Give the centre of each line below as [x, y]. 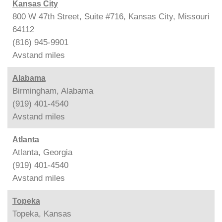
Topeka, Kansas [42, 214]
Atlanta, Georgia [42, 152]
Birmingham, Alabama [53, 91]
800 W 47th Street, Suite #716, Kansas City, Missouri [111, 16]
